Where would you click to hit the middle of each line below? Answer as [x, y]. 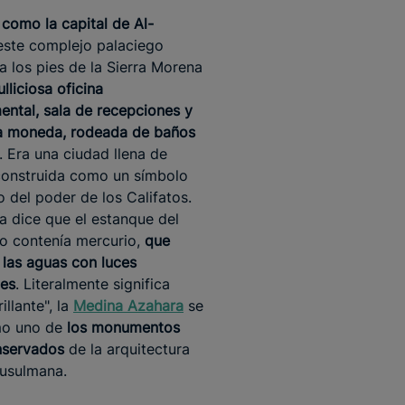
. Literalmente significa [93, 284]
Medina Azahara [128, 306]
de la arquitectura [127, 349]
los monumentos [123, 328]
